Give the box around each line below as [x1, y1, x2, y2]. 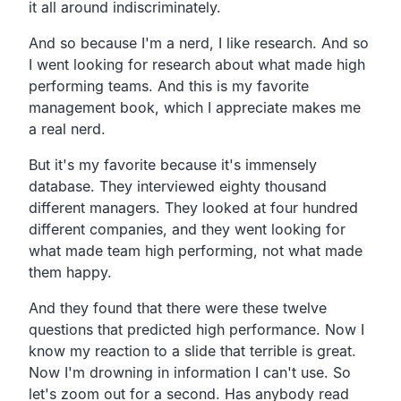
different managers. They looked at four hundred [29, 198, 358, 217]
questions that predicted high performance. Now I [29, 320, 364, 338]
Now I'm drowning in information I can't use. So [29, 363, 351, 381]
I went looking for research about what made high [29, 55, 365, 73]
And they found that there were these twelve [29, 298, 327, 317]
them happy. [29, 262, 112, 281]
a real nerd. [29, 119, 106, 138]
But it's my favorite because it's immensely [29, 155, 317, 174]
